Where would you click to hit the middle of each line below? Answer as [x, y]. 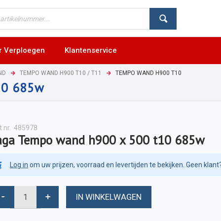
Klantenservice [91, 50]
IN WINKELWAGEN [109, 197]
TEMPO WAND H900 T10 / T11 [61, 73]
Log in [19, 165]
